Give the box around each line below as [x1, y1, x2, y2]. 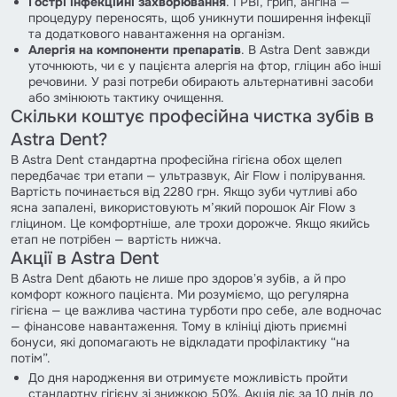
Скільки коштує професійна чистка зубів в [11, 105, 374, 128]
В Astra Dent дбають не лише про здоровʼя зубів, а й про [11, 269, 346, 286]
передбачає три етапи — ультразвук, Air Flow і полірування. [11, 167, 366, 183]
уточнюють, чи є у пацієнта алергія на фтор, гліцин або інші [28, 57, 381, 74]
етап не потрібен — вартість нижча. [11, 230, 222, 247]
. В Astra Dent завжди [241, 41, 370, 58]
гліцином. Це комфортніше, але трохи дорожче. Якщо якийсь [11, 214, 370, 231]
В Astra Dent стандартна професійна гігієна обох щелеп [11, 151, 342, 167]
